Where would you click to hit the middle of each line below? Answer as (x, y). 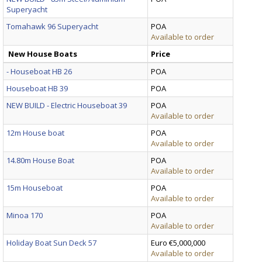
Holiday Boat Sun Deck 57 (51, 242)
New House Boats (43, 54)
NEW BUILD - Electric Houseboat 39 (67, 105)
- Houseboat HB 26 (39, 71)
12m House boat (35, 132)
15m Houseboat (35, 187)
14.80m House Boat (40, 160)
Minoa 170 (25, 215)
